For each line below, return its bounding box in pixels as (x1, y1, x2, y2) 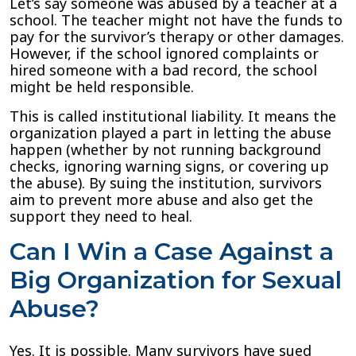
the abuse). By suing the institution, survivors (10, 173, 322, 192)
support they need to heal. (10, 207, 192, 226)
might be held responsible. (10, 77, 194, 96)
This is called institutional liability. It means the (10, 106, 336, 126)
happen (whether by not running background (10, 140, 321, 159)
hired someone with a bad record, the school (10, 60, 317, 79)
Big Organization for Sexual (10, 265, 342, 295)
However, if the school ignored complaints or (10, 44, 319, 63)
